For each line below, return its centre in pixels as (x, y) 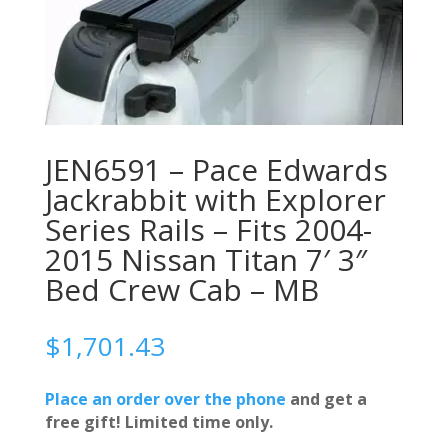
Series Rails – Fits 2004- (208, 229)
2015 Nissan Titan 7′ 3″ (205, 259)
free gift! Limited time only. (158, 421)
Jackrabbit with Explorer (215, 199)
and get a (326, 398)
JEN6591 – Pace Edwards (216, 169)
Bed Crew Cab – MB (181, 289)
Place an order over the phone (165, 398)
